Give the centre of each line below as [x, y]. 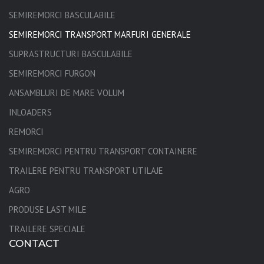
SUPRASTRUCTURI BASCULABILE [71, 54]
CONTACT [34, 244]
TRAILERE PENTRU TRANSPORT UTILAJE [86, 171]
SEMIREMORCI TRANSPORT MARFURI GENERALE [100, 35]
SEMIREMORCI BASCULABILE [62, 15]
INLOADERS [30, 113]
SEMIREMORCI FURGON [52, 74]
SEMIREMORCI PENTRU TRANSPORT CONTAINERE [103, 151]
